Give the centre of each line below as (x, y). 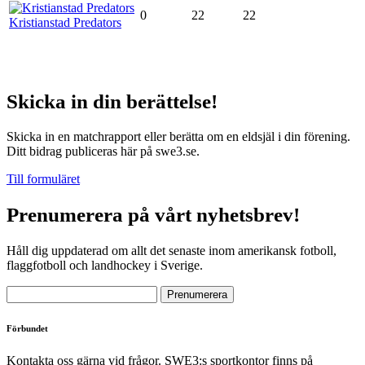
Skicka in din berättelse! (112, 101)
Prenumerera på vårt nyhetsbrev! (153, 215)
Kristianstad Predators (65, 22)
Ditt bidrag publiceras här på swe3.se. (103, 152)
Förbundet (27, 328)
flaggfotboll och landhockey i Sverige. (105, 265)
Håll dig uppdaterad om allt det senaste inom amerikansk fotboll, (172, 250)
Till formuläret (43, 179)
